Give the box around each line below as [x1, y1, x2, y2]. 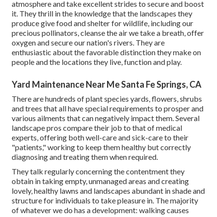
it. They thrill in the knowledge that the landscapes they [12, 9, 192, 18]
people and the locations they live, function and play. [12, 57, 182, 67]
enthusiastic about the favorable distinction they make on [12, 47, 201, 57]
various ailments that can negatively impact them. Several [12, 113, 200, 123]
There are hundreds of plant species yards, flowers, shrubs [12, 94, 202, 104]
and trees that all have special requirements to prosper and [12, 104, 203, 113]
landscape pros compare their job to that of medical [12, 123, 182, 133]
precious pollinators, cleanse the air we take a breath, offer [12, 28, 204, 38]
